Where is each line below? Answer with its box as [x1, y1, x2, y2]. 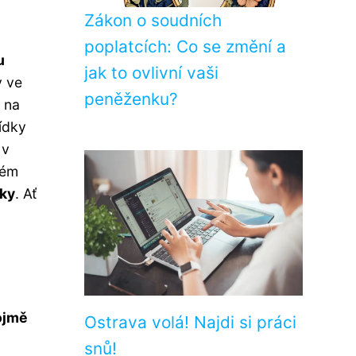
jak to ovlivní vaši [84, 63, 219, 83]
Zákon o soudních [84, 10, 222, 30]
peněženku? [84, 89, 178, 109]
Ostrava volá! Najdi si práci [84, 312, 296, 332]
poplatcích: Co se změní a [84, 37, 286, 56]
